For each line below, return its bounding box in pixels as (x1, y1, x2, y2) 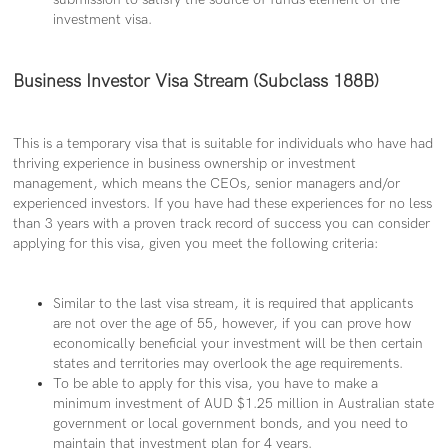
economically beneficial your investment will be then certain (53, 335, 424, 353)
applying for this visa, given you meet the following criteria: (13, 235, 379, 253)
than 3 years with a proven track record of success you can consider (13, 215, 431, 233)
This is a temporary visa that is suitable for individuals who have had (13, 135, 434, 153)
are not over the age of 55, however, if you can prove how (53, 315, 412, 333)
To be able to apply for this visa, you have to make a (53, 375, 379, 393)
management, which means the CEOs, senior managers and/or (13, 175, 401, 193)
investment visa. (53, 11, 153, 29)
